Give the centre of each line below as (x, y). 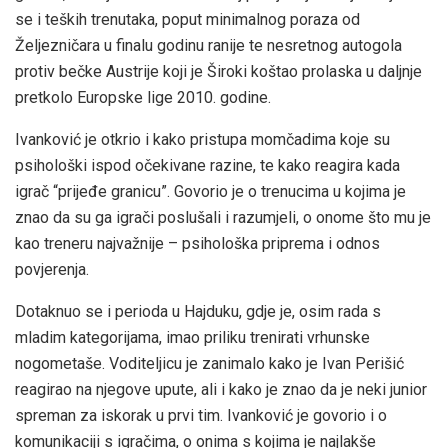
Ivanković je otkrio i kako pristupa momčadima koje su (202, 140)
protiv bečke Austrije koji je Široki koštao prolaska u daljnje (218, 72)
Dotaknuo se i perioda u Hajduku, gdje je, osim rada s (198, 312)
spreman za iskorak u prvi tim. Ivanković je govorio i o (201, 416)
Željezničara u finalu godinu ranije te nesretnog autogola (208, 46)
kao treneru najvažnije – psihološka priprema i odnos (197, 244)
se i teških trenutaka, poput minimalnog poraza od (187, 20)
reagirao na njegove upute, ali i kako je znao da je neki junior (221, 390)
